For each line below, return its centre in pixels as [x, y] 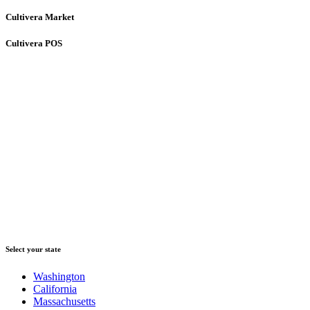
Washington [59, 277]
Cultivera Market [40, 17]
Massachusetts [64, 302]
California [55, 289]
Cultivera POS [34, 43]
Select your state [33, 249]
